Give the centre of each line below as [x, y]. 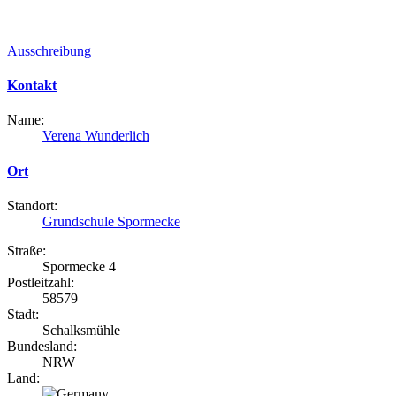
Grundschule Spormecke [111, 221]
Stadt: [23, 314]
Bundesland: [42, 346]
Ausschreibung [49, 50]
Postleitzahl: [41, 282]
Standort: [32, 206]
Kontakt [32, 86]
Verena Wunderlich [96, 136]
